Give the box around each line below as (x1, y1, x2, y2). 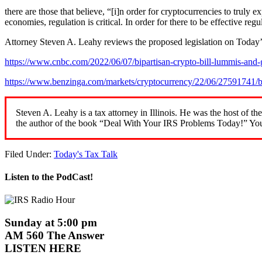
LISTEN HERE (5, 242, 81, 255)
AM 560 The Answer (5, 229, 104, 242)
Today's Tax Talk (54, 149, 118, 159)
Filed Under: (5, 149, 54, 159)
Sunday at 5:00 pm (5, 216, 97, 229)
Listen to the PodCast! (5, 172, 93, 182)
